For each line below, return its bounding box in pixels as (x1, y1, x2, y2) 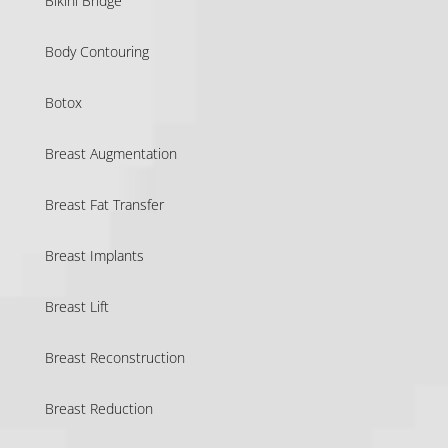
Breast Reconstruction (44, 347, 185, 367)
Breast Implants (44, 245, 144, 265)
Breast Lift (44, 296, 109, 316)
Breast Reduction (44, 398, 153, 418)
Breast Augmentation (44, 143, 177, 163)
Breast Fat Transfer (44, 194, 164, 214)
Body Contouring (44, 41, 149, 61)
